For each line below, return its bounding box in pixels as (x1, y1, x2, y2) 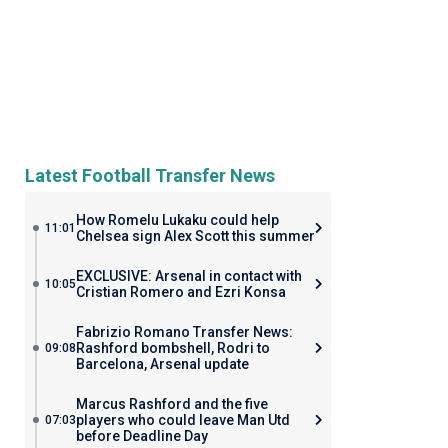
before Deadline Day (75, 428, 208, 444)
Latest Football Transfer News (24, 165, 275, 186)
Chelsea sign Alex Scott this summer (75, 228, 315, 244)
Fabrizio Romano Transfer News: (75, 324, 293, 340)
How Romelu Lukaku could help (75, 212, 279, 228)
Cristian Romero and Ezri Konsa (75, 284, 286, 300)
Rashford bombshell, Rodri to (75, 340, 270, 356)
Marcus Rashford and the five (75, 396, 268, 412)
